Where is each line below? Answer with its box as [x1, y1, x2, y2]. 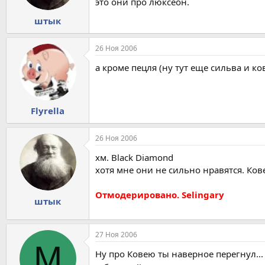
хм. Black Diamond [95, 151, 173, 164]
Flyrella [31, 105, 64, 117]
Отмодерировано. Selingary [95, 189, 224, 201]
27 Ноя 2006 [95, 229, 137, 240]
